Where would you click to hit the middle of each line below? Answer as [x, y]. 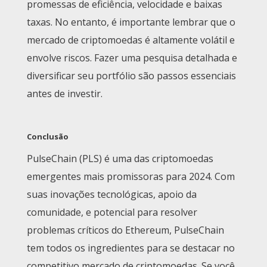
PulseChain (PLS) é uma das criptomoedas [120, 159]
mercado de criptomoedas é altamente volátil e [131, 40]
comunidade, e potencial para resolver [112, 212]
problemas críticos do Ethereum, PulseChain [125, 230]
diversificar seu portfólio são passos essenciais [131, 76]
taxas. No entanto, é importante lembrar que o [131, 22]
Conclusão [48, 137]
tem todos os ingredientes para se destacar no [131, 248]
